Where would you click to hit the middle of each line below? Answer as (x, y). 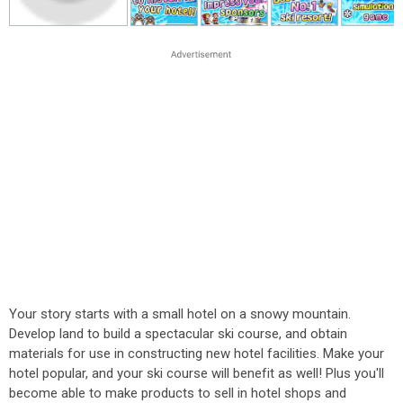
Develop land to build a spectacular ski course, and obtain (178, 334)
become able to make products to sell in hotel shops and (178, 393)
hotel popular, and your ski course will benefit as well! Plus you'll (197, 373)
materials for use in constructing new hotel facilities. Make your (197, 354)
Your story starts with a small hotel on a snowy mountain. (180, 314)
